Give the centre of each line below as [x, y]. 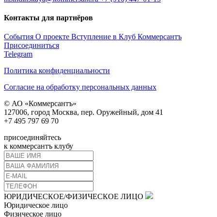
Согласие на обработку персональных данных [80, 87]
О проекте [53, 37]
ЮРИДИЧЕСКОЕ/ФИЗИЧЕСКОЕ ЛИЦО [74, 197]
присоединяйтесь [32, 138]
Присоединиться [31, 46]
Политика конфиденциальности [57, 71]
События [20, 37]
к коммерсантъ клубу [39, 146]
